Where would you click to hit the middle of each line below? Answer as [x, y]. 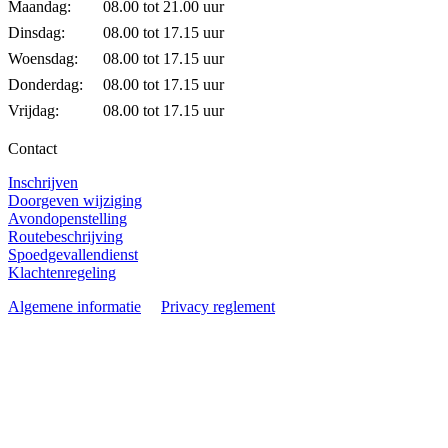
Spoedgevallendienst [73, 254]
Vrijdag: [33, 110]
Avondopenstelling [67, 218]
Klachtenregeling [62, 272]
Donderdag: [45, 84]
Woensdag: [43, 58]
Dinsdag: [36, 32]
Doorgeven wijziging [75, 200]
